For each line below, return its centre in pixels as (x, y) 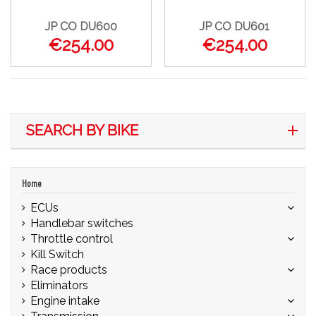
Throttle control (72, 238)
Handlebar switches (82, 223)
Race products (69, 269)
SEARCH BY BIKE (82, 130)
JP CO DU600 (81, 26)
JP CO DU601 (235, 26)
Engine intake (65, 300)
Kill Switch (57, 254)
